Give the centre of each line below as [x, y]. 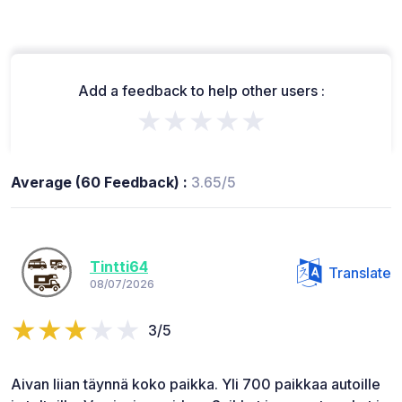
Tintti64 [119, 266]
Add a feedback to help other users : [201, 91]
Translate [360, 273]
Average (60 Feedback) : [101, 183]
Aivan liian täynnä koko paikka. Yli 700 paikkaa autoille [196, 385]
